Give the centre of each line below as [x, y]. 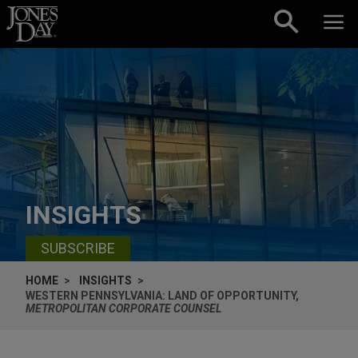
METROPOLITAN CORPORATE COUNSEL [123, 308]
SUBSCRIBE [78, 249]
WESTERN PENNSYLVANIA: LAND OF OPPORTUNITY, [162, 295]
